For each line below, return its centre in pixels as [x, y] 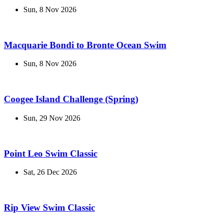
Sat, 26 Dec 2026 [50, 172]
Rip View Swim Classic [49, 208]
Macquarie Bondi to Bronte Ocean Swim [85, 45]
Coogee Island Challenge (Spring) [71, 99]
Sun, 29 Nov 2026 [52, 118]
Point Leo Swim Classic [51, 153]
